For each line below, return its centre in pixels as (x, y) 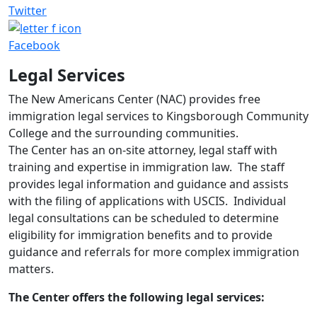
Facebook (34, 46)
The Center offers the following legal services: (137, 298)
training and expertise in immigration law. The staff (146, 167)
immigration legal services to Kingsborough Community (158, 116)
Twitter (28, 10)
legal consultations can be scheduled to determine (144, 218)
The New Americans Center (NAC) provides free (134, 99)
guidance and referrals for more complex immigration (154, 252)
